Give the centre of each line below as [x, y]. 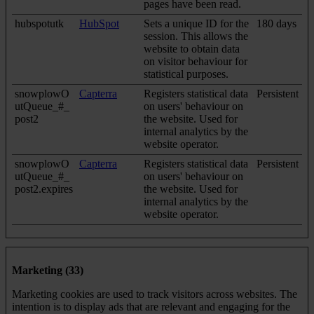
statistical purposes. [186, 74]
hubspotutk [39, 23]
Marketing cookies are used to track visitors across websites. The [155, 294]
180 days [277, 23]
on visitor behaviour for [196, 61]
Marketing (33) [48, 270]
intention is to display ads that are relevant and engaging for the [151, 306]
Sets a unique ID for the [196, 23]
